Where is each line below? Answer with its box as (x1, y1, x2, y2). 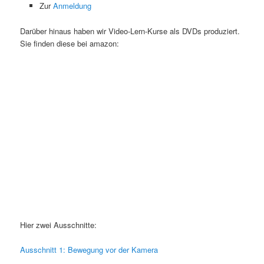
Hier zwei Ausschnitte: (20, 219, 97, 230)
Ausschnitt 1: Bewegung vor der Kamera (20, 243, 159, 255)
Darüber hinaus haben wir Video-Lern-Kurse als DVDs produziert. (20, 25, 240, 37)
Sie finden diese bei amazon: (20, 37, 120, 49)
